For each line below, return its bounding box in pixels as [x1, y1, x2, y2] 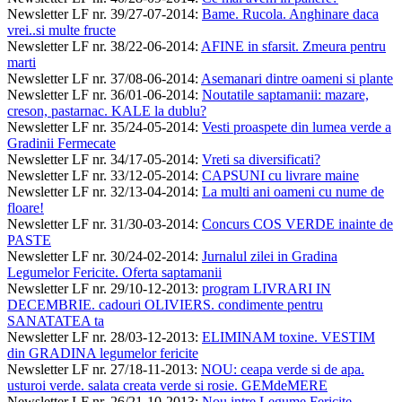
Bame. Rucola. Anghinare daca [202, 5, 379, 22]
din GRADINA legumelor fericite [7, 345, 198, 361]
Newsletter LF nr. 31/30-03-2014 [7, 215, 195, 232]
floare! [7, 199, 44, 215]
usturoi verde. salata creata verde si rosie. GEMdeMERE [7, 377, 328, 393]
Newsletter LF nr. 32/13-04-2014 [7, 183, 195, 199]
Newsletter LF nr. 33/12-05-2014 [7, 167, 195, 183]
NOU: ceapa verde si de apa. [201, 361, 364, 377]
